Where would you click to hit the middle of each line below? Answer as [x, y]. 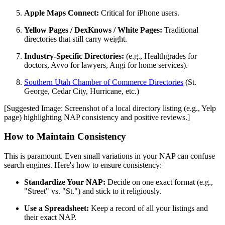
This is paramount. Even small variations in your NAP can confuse [109, 156]
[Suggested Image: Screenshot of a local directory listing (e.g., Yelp [110, 108]
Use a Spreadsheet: [57, 208]
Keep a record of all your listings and [148, 208]
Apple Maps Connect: [62, 13]
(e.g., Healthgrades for [160, 56]
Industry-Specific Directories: [74, 56]
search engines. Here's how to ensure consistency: [83, 165]
